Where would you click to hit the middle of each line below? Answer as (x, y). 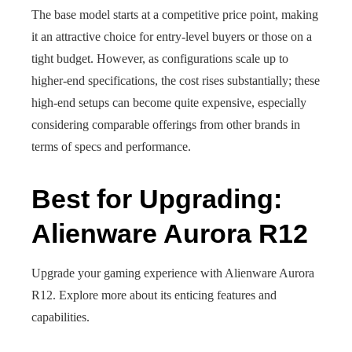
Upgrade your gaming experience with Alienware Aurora (173, 273)
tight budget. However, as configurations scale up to (160, 59)
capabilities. (60, 317)
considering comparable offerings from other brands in (166, 125)
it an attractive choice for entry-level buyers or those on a (172, 37)
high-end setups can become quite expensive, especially (169, 103)
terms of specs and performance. (111, 147)
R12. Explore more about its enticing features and (154, 295)
